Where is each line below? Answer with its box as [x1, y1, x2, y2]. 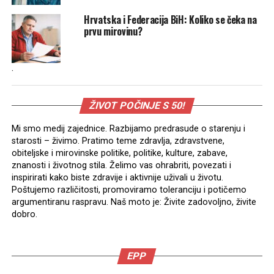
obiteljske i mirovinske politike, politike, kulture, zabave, [11, 147, 228, 158]
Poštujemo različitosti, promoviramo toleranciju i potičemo [11, 184, 246, 195]
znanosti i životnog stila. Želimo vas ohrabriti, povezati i [11, 160, 231, 171]
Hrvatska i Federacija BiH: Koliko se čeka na [83, 12, 257, 27]
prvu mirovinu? [83, 23, 143, 39]
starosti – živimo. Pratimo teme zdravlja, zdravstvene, [11, 135, 224, 146]
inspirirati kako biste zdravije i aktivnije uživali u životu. [11, 172, 223, 183]
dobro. [11, 209, 37, 220]
